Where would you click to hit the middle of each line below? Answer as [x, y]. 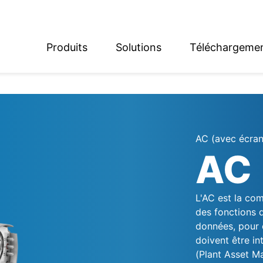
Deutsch [26, 91]
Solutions [139, 47]
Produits [67, 47]
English [23, 63]
